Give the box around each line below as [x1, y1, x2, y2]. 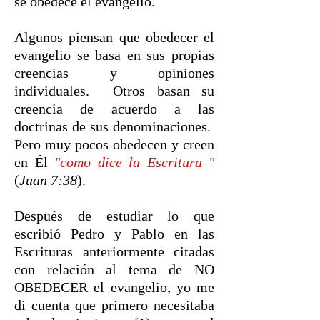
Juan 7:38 [19, 172, 77, 188]
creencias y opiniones [14, 65, 214, 81]
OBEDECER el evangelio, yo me [14, 279, 214, 295]
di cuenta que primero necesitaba [14, 297, 214, 313]
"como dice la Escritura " [54, 154, 214, 170]
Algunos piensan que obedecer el [14, 29, 214, 45]
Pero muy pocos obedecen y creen [14, 136, 214, 152]
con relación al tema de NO [14, 261, 214, 277]
